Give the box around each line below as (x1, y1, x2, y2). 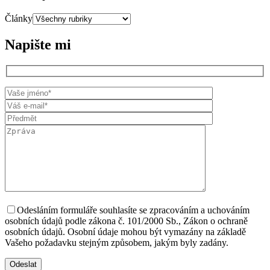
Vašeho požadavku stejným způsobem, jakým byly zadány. (5, 237, 228, 248)
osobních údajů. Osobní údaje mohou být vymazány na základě (5, 226, 246, 237)
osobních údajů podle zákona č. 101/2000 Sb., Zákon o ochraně (5, 215, 248, 226)
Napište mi (5, 37, 71, 53)
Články (5, 13, 33, 24)
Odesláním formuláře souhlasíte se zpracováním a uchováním (17, 204, 250, 215)
